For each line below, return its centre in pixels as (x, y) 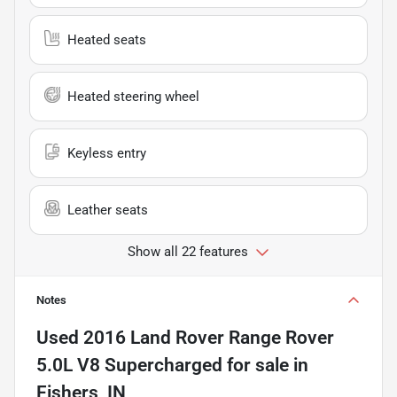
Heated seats (107, 39)
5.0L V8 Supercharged (129, 365)
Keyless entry (107, 153)
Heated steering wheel (133, 96)
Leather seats (108, 210)
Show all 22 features (188, 251)
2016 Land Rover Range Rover (209, 337)
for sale (256, 365)
